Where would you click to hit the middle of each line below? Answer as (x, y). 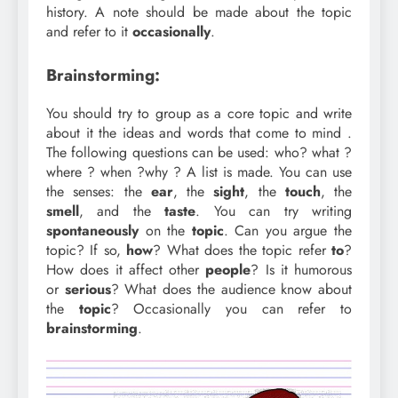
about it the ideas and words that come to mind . (199, 132)
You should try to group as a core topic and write (199, 113)
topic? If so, (87, 250)
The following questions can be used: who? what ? (199, 152)
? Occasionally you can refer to (231, 308)
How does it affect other (126, 269)
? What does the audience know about (231, 289)
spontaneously (92, 230)
